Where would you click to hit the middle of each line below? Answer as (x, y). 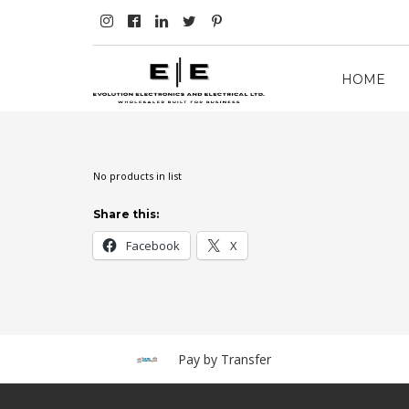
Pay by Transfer (225, 359)
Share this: (126, 214)
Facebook (153, 246)
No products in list (137, 176)
